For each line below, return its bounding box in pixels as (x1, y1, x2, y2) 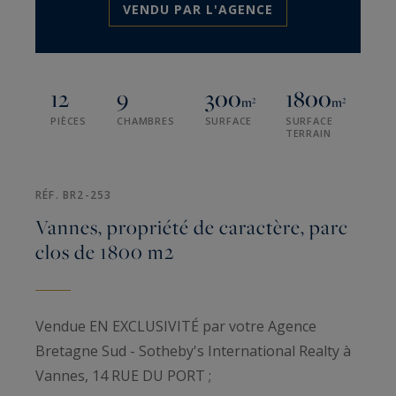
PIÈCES (50, 114, 87, 128)
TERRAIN (285, 126, 331, 141)
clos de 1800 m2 (35, 239, 174, 266)
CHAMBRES (117, 114, 175, 128)
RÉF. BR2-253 (35, 187, 112, 203)
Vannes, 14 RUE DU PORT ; (35, 366, 211, 386)
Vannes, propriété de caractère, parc (35, 214, 348, 241)
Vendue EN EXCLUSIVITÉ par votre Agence (35, 316, 316, 337)
